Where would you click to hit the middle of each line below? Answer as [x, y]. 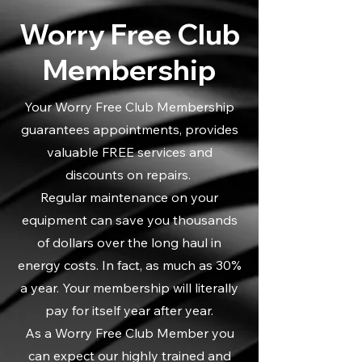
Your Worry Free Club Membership [129, 107]
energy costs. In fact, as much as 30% [129, 265]
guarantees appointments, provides [129, 129]
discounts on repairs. [129, 175]
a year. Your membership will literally [129, 288]
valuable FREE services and [129, 152]
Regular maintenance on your [129, 197]
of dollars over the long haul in [129, 242]
